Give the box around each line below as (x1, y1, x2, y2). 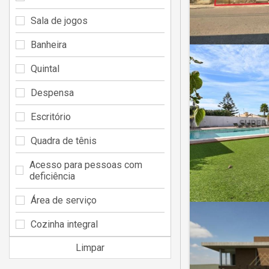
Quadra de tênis (31, 134, 97, 147)
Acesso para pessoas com (29, 159, 142, 171)
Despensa (31, 86, 74, 98)
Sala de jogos (31, 14, 88, 26)
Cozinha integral (31, 218, 98, 230)
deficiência (29, 170, 75, 182)
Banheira (31, 38, 67, 50)
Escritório (31, 110, 71, 122)
